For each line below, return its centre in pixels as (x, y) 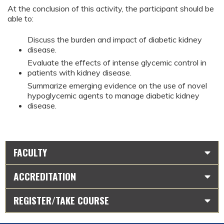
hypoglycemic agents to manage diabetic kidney (113, 96)
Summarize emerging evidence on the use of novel (117, 86)
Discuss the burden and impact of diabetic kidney (115, 40)
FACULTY (30, 152)
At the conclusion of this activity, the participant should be (111, 8)
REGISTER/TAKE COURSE (61, 200)
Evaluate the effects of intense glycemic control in (117, 63)
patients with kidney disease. (79, 73)
